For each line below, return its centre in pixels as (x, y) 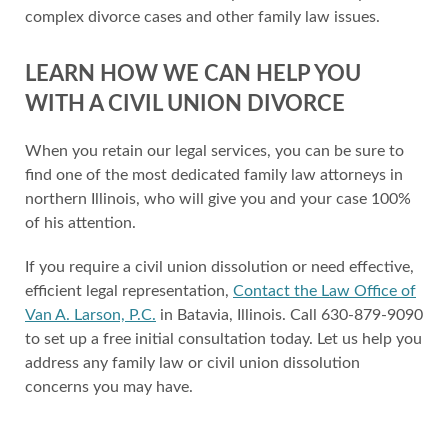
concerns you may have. (109, 387)
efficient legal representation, (129, 291)
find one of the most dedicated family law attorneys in (214, 175)
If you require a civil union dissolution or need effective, (219, 267)
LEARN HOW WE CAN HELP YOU (193, 74)
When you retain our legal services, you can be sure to (214, 151)
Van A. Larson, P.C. (90, 315)
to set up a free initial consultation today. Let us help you (223, 339)
